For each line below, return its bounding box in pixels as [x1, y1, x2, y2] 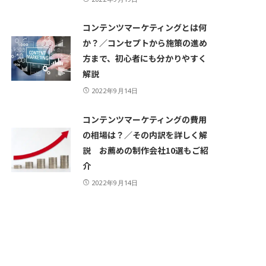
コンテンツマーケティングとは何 [83, 21, 207, 34]
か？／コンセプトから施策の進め [83, 37, 208, 49]
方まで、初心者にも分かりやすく [83, 52, 207, 65]
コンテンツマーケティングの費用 [83, 113, 207, 126]
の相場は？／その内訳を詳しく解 [83, 129, 208, 141]
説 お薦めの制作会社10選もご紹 [83, 144, 209, 157]
